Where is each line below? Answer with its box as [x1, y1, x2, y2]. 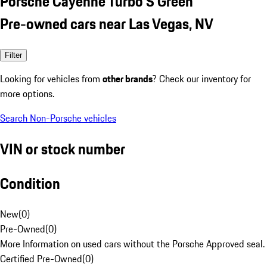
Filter [5, 50, 22, 60]
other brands [103, 71, 153, 86]
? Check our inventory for [153, 71, 251, 86]
